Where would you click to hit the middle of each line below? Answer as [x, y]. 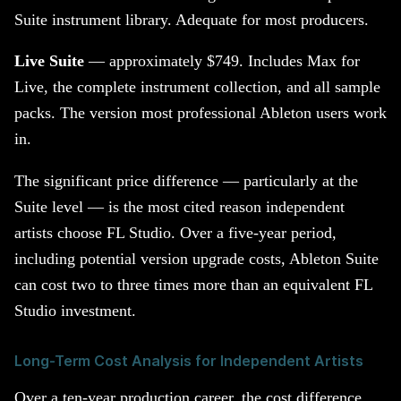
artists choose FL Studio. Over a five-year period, [175, 232]
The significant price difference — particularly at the [186, 180]
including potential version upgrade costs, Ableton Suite [196, 258]
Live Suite [49, 61]
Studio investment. [75, 310]
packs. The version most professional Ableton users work [200, 113]
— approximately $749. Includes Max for [222, 61]
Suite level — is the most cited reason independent [179, 206]
